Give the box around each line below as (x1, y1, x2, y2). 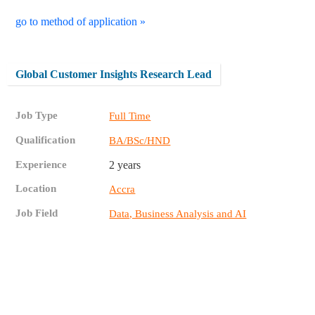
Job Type (15, 109, 58, 121)
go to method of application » (15, 15, 146, 28)
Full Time (109, 110, 151, 122)
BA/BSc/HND (109, 134, 171, 146)
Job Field (15, 207, 58, 219)
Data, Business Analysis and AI (109, 207, 247, 219)
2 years (109, 158, 141, 171)
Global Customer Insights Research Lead (15, 67, 212, 80)
